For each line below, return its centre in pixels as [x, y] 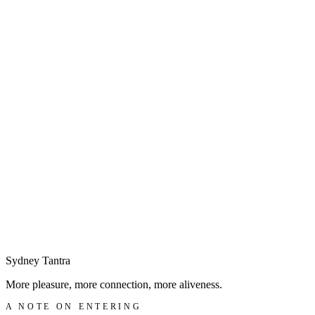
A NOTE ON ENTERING [74, 307]
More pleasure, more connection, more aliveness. [114, 284]
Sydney [24, 261]
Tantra [56, 261]
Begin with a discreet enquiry [71, 228]
